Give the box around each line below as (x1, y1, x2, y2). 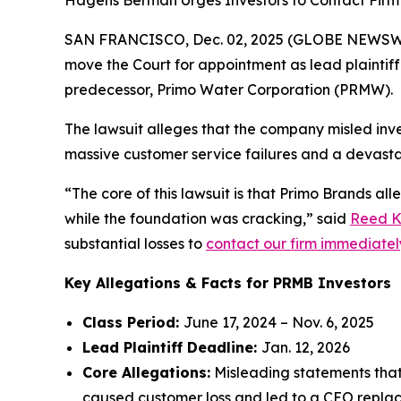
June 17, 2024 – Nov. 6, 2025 (183, 313, 374, 331)
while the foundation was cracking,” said (64, 209, 350, 227)
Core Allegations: (82, 363, 210, 381)
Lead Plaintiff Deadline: (82, 338, 261, 356)
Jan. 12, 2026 (261, 338, 350, 356)
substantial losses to (64, 235, 206, 252)
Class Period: (82, 313, 183, 331)
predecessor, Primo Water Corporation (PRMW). (64, 81, 393, 98)
